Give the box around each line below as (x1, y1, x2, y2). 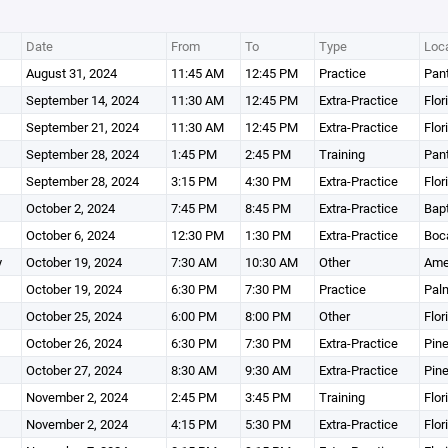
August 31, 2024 (25, 64, 117, 82)
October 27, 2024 (25, 361, 122, 379)
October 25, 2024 (25, 307, 122, 325)
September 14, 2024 (25, 91, 139, 109)
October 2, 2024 (25, 199, 115, 217)
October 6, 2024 (25, 226, 115, 244)
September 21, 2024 (25, 118, 139, 136)
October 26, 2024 (25, 334, 122, 352)
